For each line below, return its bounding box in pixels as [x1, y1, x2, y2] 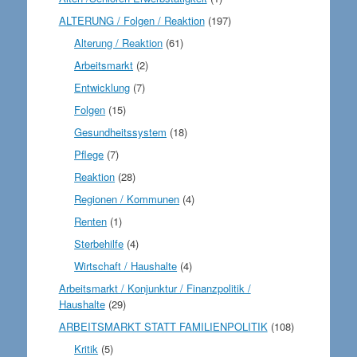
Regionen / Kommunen [74, 191, 180, 206]
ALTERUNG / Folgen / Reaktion [58, 13, 205, 28]
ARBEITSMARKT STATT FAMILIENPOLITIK [58, 319, 268, 334]
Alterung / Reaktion [74, 35, 163, 50]
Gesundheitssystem [74, 124, 167, 139]
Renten [74, 214, 108, 229]
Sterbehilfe [74, 236, 124, 251]
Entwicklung [74, 80, 131, 95]
